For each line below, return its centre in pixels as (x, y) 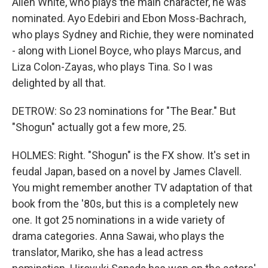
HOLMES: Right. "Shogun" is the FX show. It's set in (131, 155)
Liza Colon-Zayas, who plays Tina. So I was (112, 67)
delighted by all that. (59, 83)
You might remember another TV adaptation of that (132, 188)
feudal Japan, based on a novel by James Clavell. (127, 171)
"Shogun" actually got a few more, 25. (99, 127)
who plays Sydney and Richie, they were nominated (133, 34)
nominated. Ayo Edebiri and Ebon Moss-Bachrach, (129, 18)
